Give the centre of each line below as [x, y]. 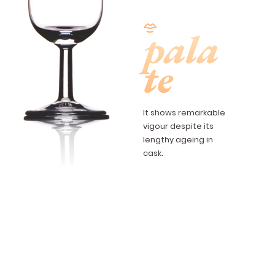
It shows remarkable [184, 112]
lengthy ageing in [178, 139]
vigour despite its [179, 126]
